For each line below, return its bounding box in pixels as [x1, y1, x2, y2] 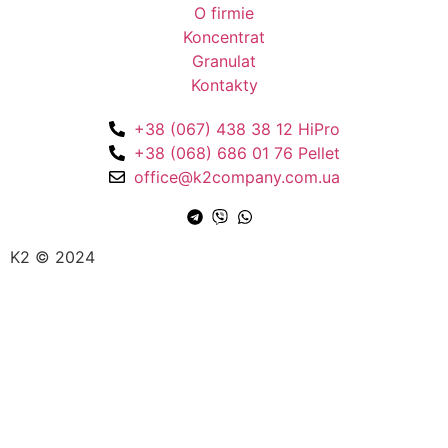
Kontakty [190, 74, 258, 95]
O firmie [194, 2, 254, 23]
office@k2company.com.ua [133, 166, 340, 187]
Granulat [192, 50, 256, 71]
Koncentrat [183, 26, 265, 47]
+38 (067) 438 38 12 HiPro [133, 118, 340, 139]
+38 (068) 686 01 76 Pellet [133, 142, 340, 163]
